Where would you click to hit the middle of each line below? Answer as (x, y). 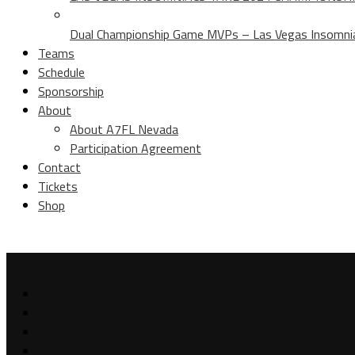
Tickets (58, 186)
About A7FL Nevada (124, 129)
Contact (59, 167)
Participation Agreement (136, 148)
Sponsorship (71, 91)
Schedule (61, 72)
